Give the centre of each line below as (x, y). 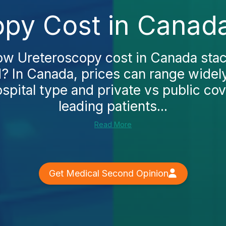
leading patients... (113, 106)
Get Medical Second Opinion (108, 173)
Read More (113, 124)
